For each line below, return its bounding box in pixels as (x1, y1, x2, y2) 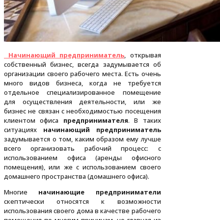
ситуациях (4, 125, 43, 135)
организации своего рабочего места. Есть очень (4, 69, 161, 79)
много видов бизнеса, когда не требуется (4, 79, 161, 88)
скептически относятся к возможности (4, 197, 161, 206)
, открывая (124, 51, 161, 60)
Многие (4, 188, 39, 197)
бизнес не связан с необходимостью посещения (4, 107, 161, 116)
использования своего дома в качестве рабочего (4, 206, 161, 216)
